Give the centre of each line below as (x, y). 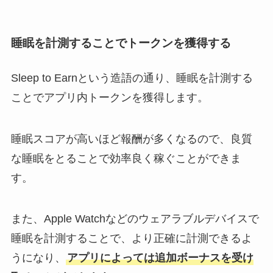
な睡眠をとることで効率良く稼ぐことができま (126, 158)
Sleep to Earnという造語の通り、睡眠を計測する (132, 78)
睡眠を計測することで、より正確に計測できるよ (131, 239)
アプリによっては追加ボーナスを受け (160, 258)
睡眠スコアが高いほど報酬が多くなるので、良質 (131, 139)
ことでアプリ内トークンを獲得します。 (109, 97)
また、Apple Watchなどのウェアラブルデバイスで (135, 219)
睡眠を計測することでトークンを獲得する (121, 43)
